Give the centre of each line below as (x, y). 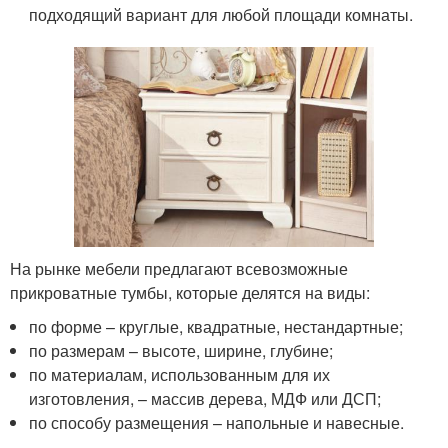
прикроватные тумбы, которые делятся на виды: (190, 293)
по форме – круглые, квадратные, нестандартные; (216, 327)
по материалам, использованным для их (180, 375)
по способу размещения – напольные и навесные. (217, 423)
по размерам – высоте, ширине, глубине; (181, 351)
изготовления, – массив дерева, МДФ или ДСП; (205, 399)
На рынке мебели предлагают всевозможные (179, 269)
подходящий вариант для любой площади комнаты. (221, 14)
